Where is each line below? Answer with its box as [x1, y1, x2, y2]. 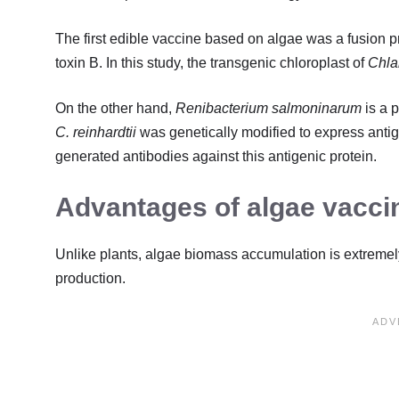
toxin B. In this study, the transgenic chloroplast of [55, 54, 368, 70]
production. [55, 270, 126, 286]
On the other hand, [55, 100, 175, 116]
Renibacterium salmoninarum [175, 100, 362, 116]
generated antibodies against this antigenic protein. [55, 148, 377, 164]
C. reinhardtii [55, 124, 136, 140]
